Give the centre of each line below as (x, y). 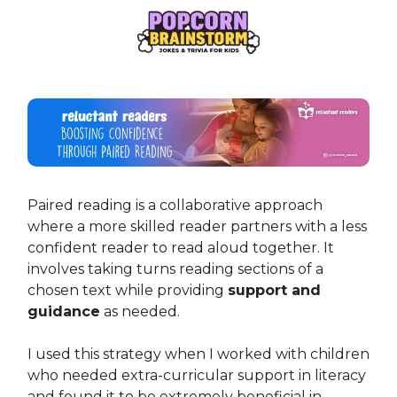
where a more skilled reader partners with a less (197, 227)
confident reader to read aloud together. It (181, 248)
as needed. (140, 312)
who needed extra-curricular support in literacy (197, 376)
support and (274, 291)
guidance (64, 312)
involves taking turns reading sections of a (175, 269)
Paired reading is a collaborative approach (175, 206)
